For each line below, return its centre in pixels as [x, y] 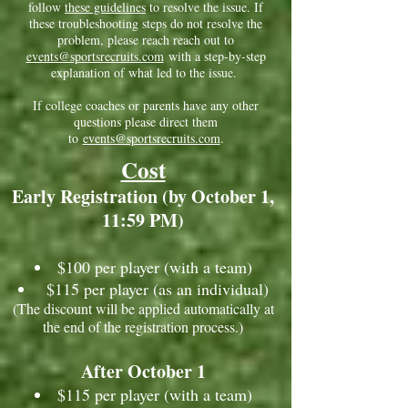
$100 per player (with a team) [154, 267]
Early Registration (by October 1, [143, 196]
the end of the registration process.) [143, 326]
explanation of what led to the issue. [146, 72]
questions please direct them [146, 122]
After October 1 [143, 371]
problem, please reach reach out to [146, 40]
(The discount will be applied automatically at [143, 308]
